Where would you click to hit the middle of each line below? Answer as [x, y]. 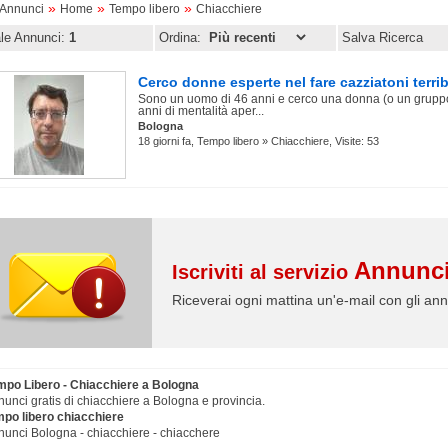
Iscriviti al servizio [263, 272]
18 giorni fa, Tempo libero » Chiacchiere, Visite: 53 [258, 141]
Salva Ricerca [382, 38]
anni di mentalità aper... [201, 111]
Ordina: [182, 38]
